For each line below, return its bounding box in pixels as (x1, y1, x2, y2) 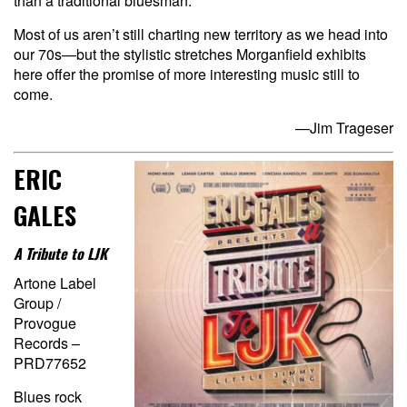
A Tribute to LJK (14, 242, 107, 264)
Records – (14, 332, 80, 353)
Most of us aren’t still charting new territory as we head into (14, 23, 388, 45)
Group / (14, 292, 61, 313)
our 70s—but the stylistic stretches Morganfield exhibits (14, 43, 366, 65)
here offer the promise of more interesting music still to (14, 63, 360, 84)
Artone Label (14, 272, 96, 293)
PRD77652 (14, 352, 86, 373)
